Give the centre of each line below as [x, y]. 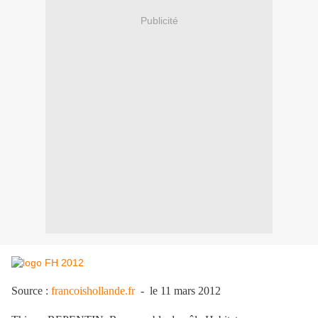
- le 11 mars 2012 [178, 291]
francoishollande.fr [93, 291]
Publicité [159, 20]
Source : [31, 291]
